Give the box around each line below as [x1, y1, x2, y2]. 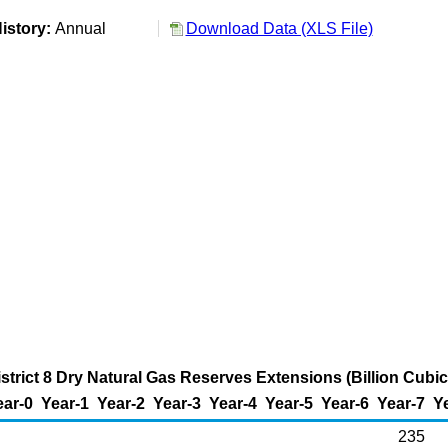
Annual [54, 20, 114, 37]
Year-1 [41, 395, 89, 412]
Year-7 [377, 395, 425, 412]
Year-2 [97, 395, 145, 412]
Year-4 [209, 395, 257, 412]
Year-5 [265, 395, 313, 412]
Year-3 [153, 395, 201, 412]
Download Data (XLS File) [185, 20, 373, 37]
